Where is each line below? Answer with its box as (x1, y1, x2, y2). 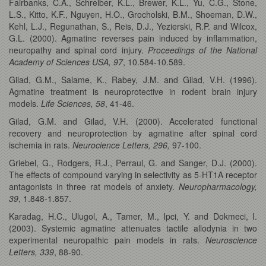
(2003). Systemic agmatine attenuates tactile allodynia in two (9, 221, 257, 234)
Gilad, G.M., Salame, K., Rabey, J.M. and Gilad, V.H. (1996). (9, 73, 257, 85)
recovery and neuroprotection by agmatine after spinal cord (9, 126, 257, 139)
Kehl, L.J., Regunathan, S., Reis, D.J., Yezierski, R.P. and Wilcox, (9, 20, 257, 32)
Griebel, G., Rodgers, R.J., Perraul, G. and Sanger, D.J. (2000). (9, 156, 257, 169)
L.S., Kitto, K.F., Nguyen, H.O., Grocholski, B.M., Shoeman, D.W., (9, 8, 257, 20)
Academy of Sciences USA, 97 (9, 55, 123, 68)
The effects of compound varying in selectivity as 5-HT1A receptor (9, 168, 257, 180)
